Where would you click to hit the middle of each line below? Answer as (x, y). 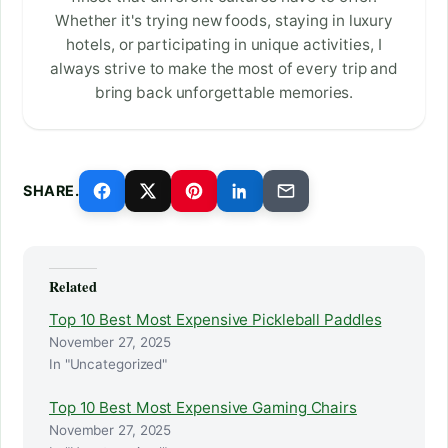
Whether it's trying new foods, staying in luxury (224, 21)
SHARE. (51, 191)
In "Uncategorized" (108, 364)
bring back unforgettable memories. (224, 93)
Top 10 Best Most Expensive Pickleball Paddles (215, 320)
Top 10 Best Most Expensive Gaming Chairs (203, 408)
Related (73, 287)
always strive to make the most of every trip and (224, 69)
